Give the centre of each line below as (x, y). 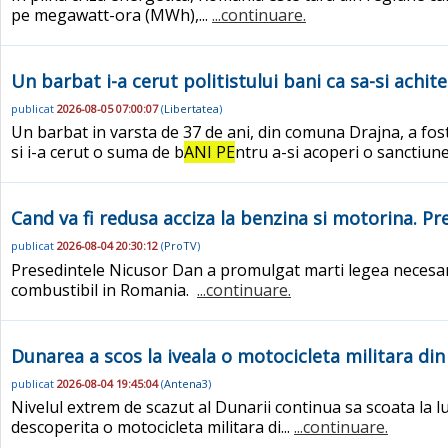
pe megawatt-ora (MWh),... (111, 14)
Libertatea (191, 108)
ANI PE (209, 152)
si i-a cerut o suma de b (97, 152)
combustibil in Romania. (104, 289)
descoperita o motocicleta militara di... (152, 427)
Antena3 (186, 384)
